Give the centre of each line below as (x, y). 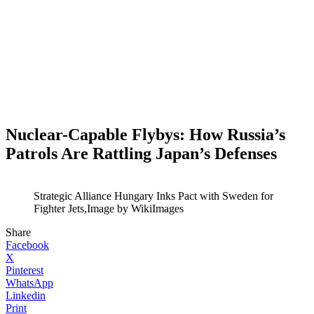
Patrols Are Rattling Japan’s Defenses (141, 153)
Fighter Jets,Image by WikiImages (109, 208)
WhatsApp (29, 282)
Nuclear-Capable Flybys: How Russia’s (145, 134)
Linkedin (26, 295)
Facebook (27, 245)
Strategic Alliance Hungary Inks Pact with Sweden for (153, 196)
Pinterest (25, 270)
